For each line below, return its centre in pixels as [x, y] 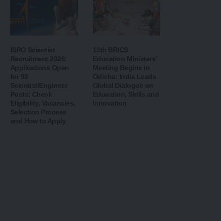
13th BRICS [110, 50]
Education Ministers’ [125, 59]
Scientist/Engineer [39, 86]
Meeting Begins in [121, 68]
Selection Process [38, 112]
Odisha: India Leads [124, 77]
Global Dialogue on [123, 86]
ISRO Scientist [33, 50]
